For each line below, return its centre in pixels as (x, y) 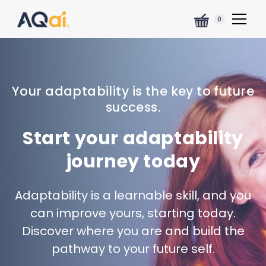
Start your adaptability (133, 138)
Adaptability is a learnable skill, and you (133, 195)
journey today (133, 161)
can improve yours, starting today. (133, 213)
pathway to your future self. (133, 249)
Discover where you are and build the (133, 231)
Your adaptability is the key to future (133, 91)
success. (133, 107)
